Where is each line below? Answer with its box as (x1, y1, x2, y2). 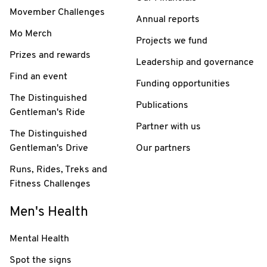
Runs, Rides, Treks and (10, 164, 107, 175)
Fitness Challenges (10, 179, 91, 189)
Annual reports (136, 14, 200, 24)
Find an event (10, 72, 67, 82)
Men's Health (10, 205, 88, 219)
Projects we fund (136, 36, 207, 46)
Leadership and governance (136, 57, 254, 67)
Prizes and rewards (10, 50, 91, 60)
